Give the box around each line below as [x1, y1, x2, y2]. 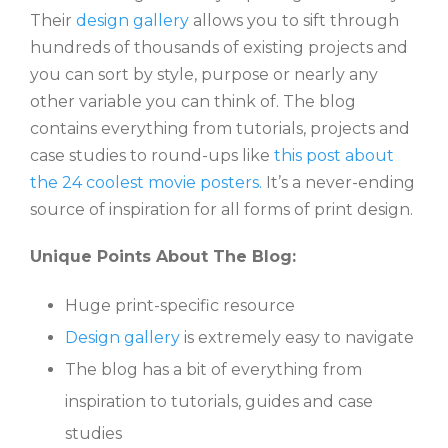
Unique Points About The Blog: [30, 246, 296, 266]
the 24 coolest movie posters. [30, 172, 266, 192]
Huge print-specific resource [65, 295, 295, 315]
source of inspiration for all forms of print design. [30, 199, 413, 219]
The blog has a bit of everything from [65, 359, 362, 379]
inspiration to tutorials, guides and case [65, 391, 373, 411]
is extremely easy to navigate [180, 327, 414, 347]
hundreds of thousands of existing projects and [30, 37, 408, 57]
